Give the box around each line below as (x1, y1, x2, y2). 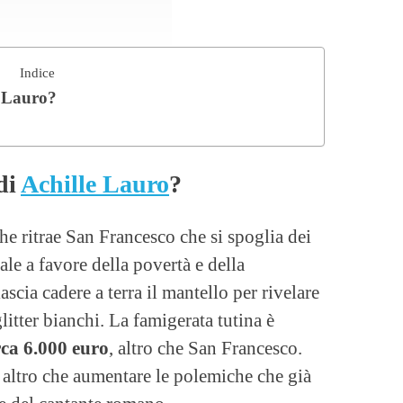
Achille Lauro (21, 169, 169, 198)
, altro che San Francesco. (109, 336, 302, 358)
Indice (19, 65, 55, 80)
